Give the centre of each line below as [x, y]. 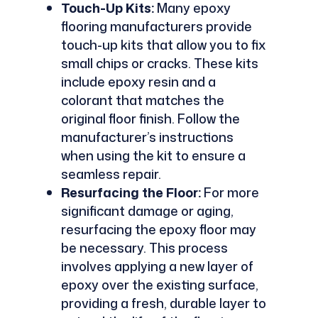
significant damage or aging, [147, 210]
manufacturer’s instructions [147, 137]
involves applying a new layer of [157, 266]
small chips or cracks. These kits [159, 63]
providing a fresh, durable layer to [163, 303]
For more [230, 192]
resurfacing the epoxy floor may [158, 229]
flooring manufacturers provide [156, 26]
